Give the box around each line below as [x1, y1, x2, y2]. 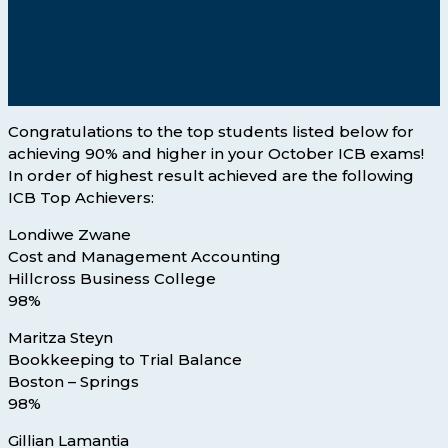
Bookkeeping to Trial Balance [8, 350, 242, 370]
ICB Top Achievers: [8, 188, 154, 208]
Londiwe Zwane [8, 225, 131, 245]
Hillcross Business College [8, 269, 216, 289]
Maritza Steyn [8, 328, 113, 348]
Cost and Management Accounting [8, 247, 281, 267]
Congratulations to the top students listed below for [8, 122, 414, 142]
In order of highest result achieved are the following [8, 166, 414, 186]
